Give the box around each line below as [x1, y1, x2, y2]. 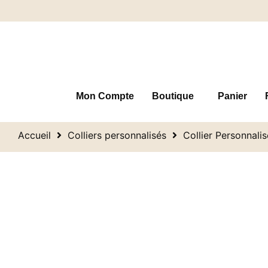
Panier [218, 91, 247, 102]
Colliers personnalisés [68, 129, 166, 142]
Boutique [152, 91, 194, 102]
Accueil [18, 129, 51, 142]
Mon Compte [76, 91, 134, 102]
